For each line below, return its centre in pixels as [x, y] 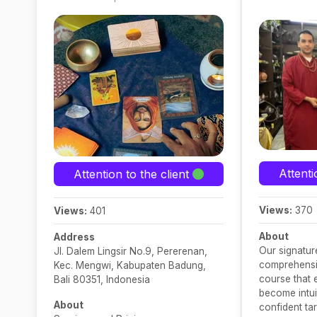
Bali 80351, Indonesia [102, 279]
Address [74, 237]
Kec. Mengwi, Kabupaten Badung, [130, 265]
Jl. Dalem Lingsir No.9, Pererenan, [131, 251]
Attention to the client [133, 174]
